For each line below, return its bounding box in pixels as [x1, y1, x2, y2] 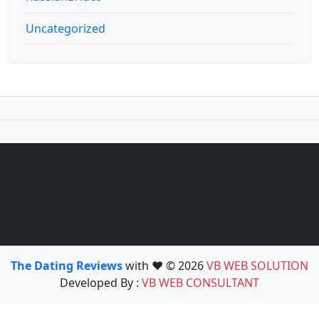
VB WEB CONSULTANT [142, 275, 259, 291]
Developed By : [60, 275, 142, 291]
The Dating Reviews [11, 258, 125, 274]
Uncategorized [26, 21, 105, 37]
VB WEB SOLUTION [206, 258, 308, 274]
